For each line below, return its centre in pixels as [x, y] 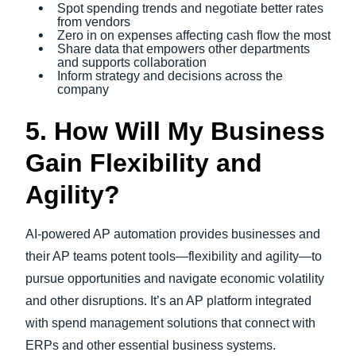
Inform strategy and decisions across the [170, 76]
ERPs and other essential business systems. [151, 345]
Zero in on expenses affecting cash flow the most [194, 35]
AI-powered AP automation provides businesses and [173, 234]
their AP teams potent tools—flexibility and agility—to [174, 256]
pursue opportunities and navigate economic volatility [175, 279]
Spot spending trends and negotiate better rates [190, 8]
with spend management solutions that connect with [170, 323]
